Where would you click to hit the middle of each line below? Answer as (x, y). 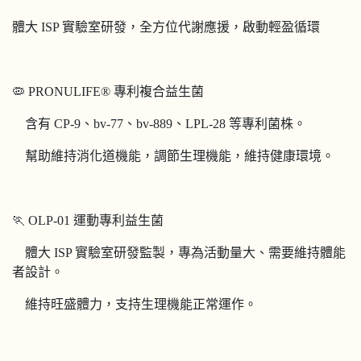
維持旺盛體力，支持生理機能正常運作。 (135, 304)
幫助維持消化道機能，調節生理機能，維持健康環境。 (173, 156)
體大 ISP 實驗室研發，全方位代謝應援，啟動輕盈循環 (166, 27)
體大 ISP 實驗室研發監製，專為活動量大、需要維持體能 (179, 252)
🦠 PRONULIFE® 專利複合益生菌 (108, 91)
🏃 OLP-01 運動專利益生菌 (88, 220)
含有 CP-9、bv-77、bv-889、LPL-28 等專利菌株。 (159, 123)
